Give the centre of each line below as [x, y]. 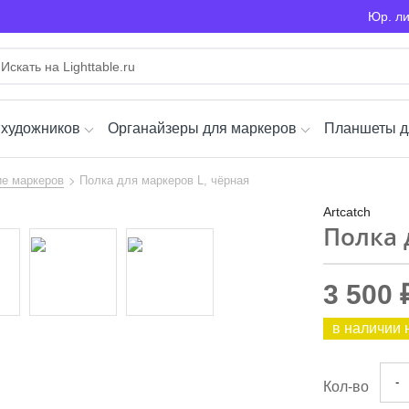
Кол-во [346, 386]
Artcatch [347, 212]
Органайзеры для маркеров [202, 128]
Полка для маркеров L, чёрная [164, 180]
